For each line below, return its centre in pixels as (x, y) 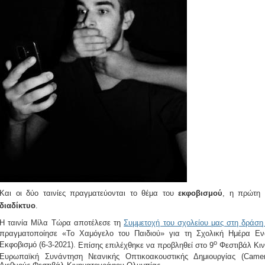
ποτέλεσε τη (101, 223)
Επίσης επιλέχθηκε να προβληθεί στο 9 (146, 245)
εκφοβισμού (201, 193)
